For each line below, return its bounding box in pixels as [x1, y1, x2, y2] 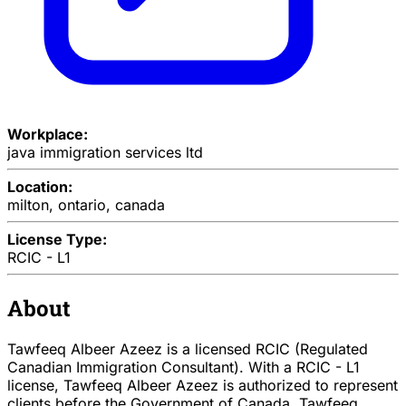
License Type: [7, 229, 107, 248]
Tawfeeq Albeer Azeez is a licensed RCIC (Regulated [7, 340, 368, 359]
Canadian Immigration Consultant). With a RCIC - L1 [7, 358, 360, 377]
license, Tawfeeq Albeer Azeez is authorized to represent [7, 376, 398, 395]
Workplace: [7, 124, 88, 143]
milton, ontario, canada [7, 195, 165, 214]
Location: [7, 177, 72, 196]
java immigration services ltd [7, 142, 203, 161]
